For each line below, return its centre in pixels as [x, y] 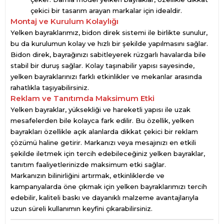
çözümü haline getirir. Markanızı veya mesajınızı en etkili [103, 142]
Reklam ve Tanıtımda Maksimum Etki [82, 98]
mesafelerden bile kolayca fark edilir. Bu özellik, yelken [102, 120]
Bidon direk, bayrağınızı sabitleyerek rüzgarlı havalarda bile [108, 54]
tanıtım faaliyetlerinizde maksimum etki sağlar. [88, 164]
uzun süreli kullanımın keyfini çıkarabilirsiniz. [81, 208]
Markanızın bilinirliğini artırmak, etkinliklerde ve [87, 175]
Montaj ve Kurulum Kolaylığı [64, 21]
